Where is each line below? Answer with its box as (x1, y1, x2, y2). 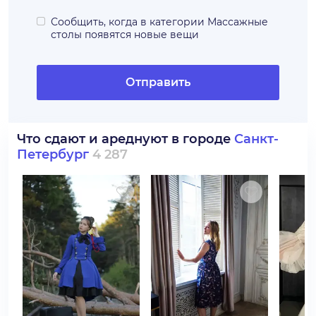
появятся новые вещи (85, 28, 199, 41)
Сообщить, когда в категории (51, 16, 205, 28)
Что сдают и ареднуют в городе (17, 131, 234, 147)
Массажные (207, 16, 268, 28)
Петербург (17, 147, 89, 162)
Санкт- (234, 131, 279, 147)
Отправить (126, 75, 190, 89)
